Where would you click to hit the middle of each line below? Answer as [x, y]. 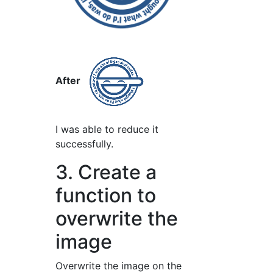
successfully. [85, 144]
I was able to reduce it [107, 129]
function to [106, 196]
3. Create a [106, 172]
